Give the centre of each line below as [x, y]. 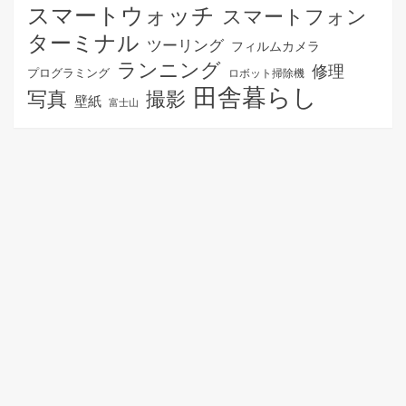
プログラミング [68, 72]
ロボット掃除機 [266, 72]
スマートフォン [295, 15]
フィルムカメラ [275, 45]
